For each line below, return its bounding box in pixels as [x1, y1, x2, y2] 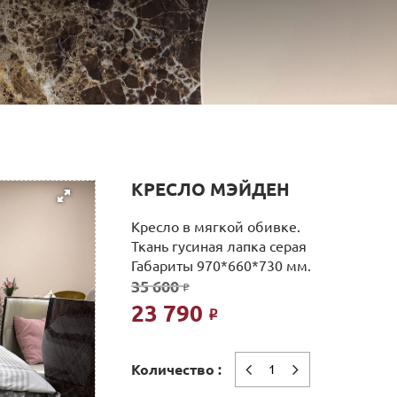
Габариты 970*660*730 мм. [130, 258, 311, 274]
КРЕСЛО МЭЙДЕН [130, 179, 290, 199]
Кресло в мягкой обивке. [130, 219, 300, 235]
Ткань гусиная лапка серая [130, 238, 307, 254]
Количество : [130, 362, 222, 378]
